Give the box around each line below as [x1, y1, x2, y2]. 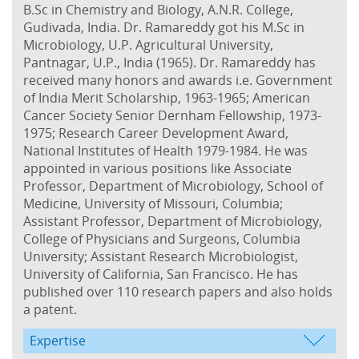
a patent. [23, 300, 77, 318]
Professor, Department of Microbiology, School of [23, 176, 323, 195]
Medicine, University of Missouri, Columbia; [23, 194, 283, 212]
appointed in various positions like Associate [23, 159, 292, 177]
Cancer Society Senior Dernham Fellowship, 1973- [23, 106, 321, 124]
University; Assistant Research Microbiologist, [23, 247, 298, 265]
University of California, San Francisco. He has [23, 264, 298, 283]
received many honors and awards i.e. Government [23, 71, 333, 89]
